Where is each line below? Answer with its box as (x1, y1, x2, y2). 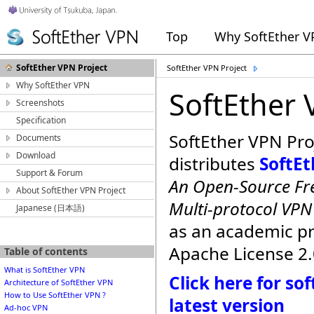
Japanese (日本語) (16, 202, 85, 214)
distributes (169, 152, 259, 175)
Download (16, 149, 55, 161)
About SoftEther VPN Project (16, 184, 125, 196)
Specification (16, 114, 66, 126)
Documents (16, 132, 61, 144)
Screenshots (16, 97, 64, 109)
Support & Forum (16, 167, 83, 179)
